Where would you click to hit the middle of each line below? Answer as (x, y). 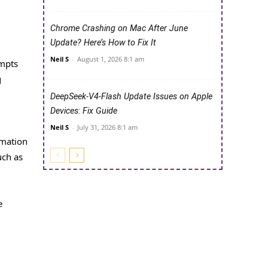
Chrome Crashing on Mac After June (119, 29)
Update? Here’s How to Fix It (103, 43)
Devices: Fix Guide (84, 111)
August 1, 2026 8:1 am (111, 59)
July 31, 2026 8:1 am (107, 127)
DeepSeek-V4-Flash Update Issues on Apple (131, 97)
